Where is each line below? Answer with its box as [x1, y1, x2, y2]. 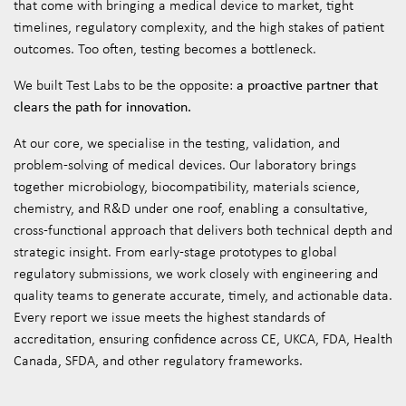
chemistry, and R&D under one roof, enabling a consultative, [14, 199, 368, 217]
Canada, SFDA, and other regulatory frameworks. [14, 352, 303, 369]
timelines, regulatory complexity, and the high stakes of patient [14, 18, 384, 35]
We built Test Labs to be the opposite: [14, 76, 237, 93]
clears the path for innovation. [14, 97, 191, 116]
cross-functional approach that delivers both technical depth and [14, 221, 392, 238]
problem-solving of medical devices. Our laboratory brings [14, 156, 356, 173]
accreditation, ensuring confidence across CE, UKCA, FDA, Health [14, 330, 392, 347]
